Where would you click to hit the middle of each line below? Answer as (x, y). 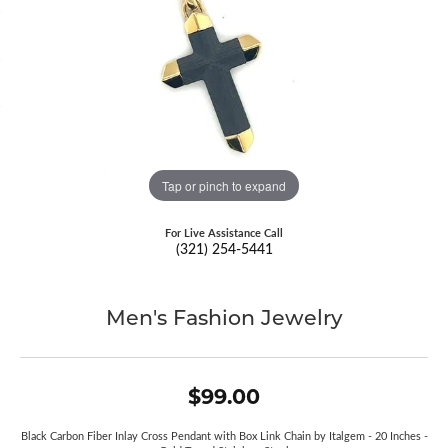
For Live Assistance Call (224, 232)
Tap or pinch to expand (224, 185)
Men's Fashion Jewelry (224, 316)
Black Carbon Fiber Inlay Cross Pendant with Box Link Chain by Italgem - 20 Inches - (224, 436)
